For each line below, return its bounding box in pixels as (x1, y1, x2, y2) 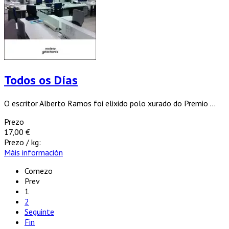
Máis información (4, 147, 63, 157)
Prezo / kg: (4, 136, 41, 147)
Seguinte (25, 206, 54, 217)
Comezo (25, 165, 53, 176)
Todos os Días (4, 72, 78, 88)
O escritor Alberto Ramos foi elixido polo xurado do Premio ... (4, 98, 216, 108)
